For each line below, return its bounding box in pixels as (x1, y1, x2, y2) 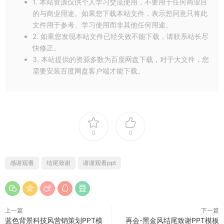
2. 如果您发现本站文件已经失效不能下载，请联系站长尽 (32, 31, 208, 40)
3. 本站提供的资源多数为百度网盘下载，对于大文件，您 (32, 54, 209, 63)
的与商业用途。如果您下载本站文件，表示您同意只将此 (32, 8, 207, 17)
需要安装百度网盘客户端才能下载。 (32, 66, 144, 75)
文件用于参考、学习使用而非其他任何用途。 (32, 20, 172, 29)
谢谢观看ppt (83, 158, 116, 166)
